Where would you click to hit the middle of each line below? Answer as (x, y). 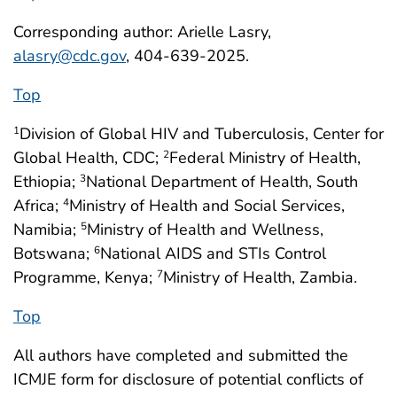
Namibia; (47, 230)
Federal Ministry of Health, (265, 158)
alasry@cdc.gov (70, 56)
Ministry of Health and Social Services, (207, 206)
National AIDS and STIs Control (213, 254)
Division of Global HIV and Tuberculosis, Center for (202, 134)
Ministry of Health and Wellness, (205, 230)
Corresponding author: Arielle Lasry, (142, 32)
